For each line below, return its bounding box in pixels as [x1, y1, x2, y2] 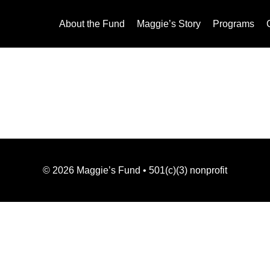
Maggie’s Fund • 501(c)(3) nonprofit [74, 165, 227, 175]
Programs [213, 19, 254, 29]
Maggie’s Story [137, 19, 201, 29]
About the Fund [59, 19, 125, 29]
